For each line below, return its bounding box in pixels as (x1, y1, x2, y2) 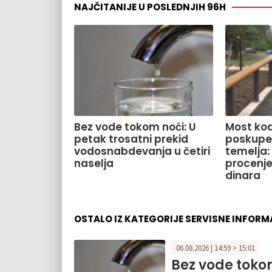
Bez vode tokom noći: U (74, 120, 196, 135)
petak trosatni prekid (74, 132, 188, 147)
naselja (74, 156, 114, 171)
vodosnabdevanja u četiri (74, 144, 210, 159)
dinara (225, 168, 260, 183)
